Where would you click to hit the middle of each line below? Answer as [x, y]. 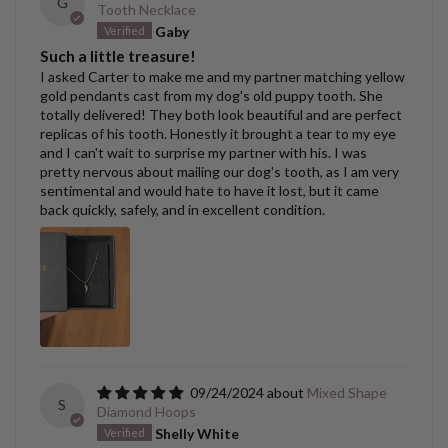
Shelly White [196, 434]
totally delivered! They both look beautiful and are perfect [221, 115]
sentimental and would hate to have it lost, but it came [209, 191]
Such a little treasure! [118, 56]
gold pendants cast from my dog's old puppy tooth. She [211, 96]
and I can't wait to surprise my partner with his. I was [203, 153]
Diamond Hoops [146, 412]
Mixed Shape [346, 393]
